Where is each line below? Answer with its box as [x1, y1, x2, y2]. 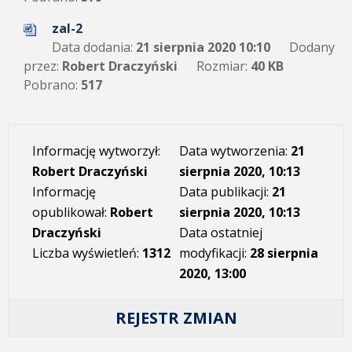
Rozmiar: [196, 57, 247, 75]
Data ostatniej [178, 224, 262, 241]
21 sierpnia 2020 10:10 [133, 38, 270, 56]
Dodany [289, 38, 335, 56]
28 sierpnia [249, 244, 318, 262]
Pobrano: [24, 76, 78, 93]
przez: [24, 57, 59, 75]
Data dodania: [52, 38, 133, 56]
